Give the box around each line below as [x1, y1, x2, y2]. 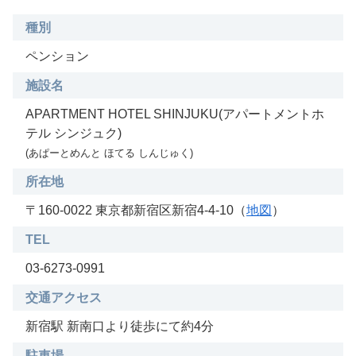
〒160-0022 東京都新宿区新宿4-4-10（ [25, 203, 246, 218]
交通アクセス [25, 291, 102, 305]
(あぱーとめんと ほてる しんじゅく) [25, 147, 193, 160]
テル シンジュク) [25, 126, 122, 141]
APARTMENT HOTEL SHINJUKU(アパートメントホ [25, 107, 324, 122]
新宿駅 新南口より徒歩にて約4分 [25, 319, 214, 334]
